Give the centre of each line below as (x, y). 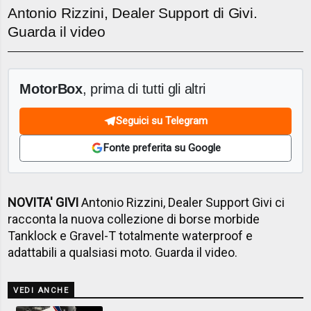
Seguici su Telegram (162, 121)
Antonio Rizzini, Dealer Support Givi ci (182, 202)
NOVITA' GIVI (43, 202)
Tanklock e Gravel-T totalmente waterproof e (131, 235)
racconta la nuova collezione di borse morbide (134, 219)
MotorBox (51, 88)
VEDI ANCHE (41, 290)
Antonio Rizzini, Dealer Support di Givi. (133, 13)
